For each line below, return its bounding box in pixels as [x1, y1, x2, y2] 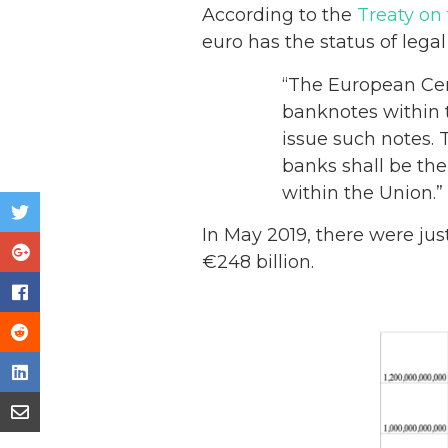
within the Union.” [282, 181, 443, 204]
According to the [202, 4, 357, 26]
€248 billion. [202, 251, 314, 273]
